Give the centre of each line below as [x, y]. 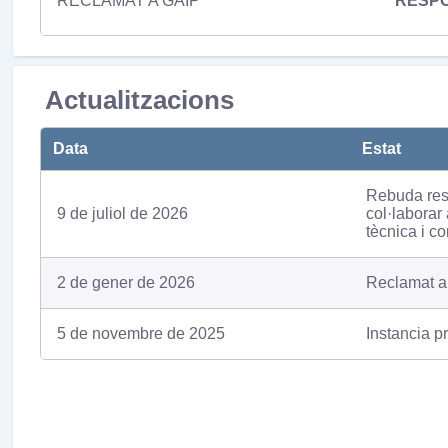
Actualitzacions [139, 100]
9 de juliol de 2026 [122, 214]
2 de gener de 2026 [125, 283]
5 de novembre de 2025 [140, 334]
